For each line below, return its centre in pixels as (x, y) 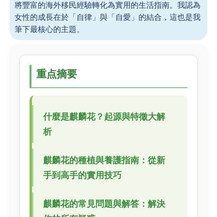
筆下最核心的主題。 (49, 29)
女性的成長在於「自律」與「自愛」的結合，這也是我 (108, 17)
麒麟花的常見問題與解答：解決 (104, 204)
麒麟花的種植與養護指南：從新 (104, 160)
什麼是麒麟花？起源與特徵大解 (104, 116)
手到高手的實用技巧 (82, 175)
